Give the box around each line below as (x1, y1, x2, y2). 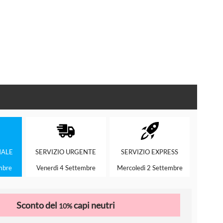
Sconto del (16, 199, 59, 211)
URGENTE (66, 148, 97, 156)
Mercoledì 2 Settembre (116, 164, 183, 172)
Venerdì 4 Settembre (36, 164, 96, 172)
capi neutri (72, 199, 115, 211)
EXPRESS (151, 148, 178, 156)
